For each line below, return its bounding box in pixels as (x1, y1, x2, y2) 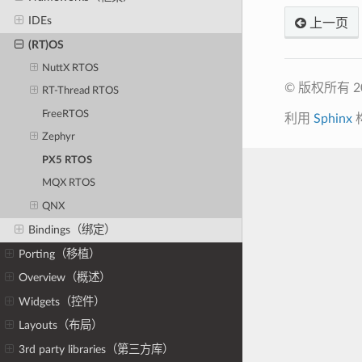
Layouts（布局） (19, 319, 103, 332)
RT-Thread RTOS (42, 86, 120, 97)
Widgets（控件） (19, 295, 106, 308)
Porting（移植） (19, 247, 101, 260)
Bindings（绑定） (27, 223, 116, 236)
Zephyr (42, 132, 76, 143)
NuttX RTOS (42, 63, 99, 74)
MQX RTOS (42, 178, 96, 189)
